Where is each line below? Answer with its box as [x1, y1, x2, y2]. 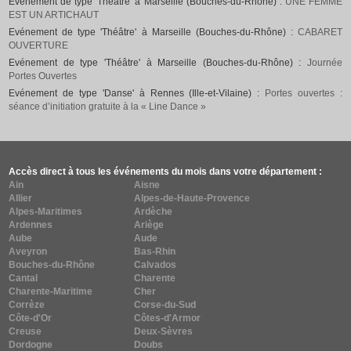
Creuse [9, 326, 42, 338]
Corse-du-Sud [134, 299, 197, 311]
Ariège [134, 219, 165, 231]
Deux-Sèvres [134, 326, 194, 338]
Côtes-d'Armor [134, 313, 201, 324]
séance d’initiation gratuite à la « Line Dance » [9, 101, 207, 113]
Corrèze [9, 299, 45, 311]
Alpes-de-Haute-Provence [134, 193, 251, 204]
